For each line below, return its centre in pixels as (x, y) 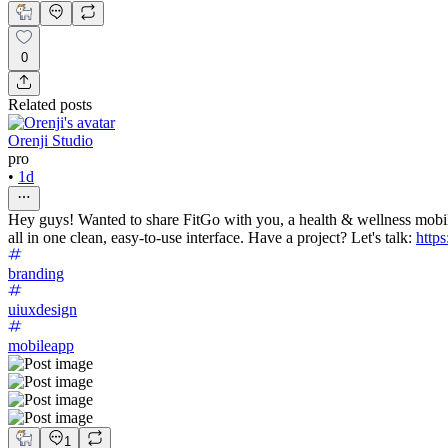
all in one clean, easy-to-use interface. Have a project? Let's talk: (212, 237)
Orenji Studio (50, 140)
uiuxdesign (42, 309)
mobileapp (41, 345)
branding (36, 273)
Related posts (50, 104)
